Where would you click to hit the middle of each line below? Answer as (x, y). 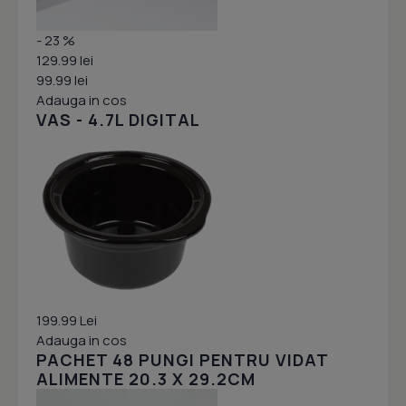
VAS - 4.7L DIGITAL (118, 120)
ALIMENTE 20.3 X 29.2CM (146, 379)
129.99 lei (65, 61)
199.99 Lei (67, 321)
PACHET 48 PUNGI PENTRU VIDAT (182, 360)
